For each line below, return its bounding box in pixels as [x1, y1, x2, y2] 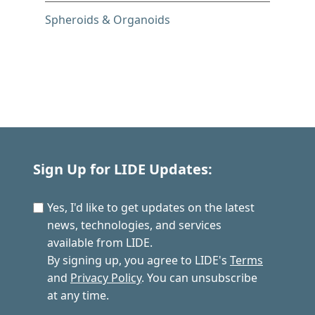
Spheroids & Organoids [45, 11, 170, 27]
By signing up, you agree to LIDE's [47, 252, 230, 269]
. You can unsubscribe [141, 270, 257, 286]
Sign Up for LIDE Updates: [33, 160, 212, 179]
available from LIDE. [47, 235, 153, 251]
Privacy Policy [70, 270, 141, 286]
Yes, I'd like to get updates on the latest [47, 200, 255, 216]
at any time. [47, 288, 109, 304]
